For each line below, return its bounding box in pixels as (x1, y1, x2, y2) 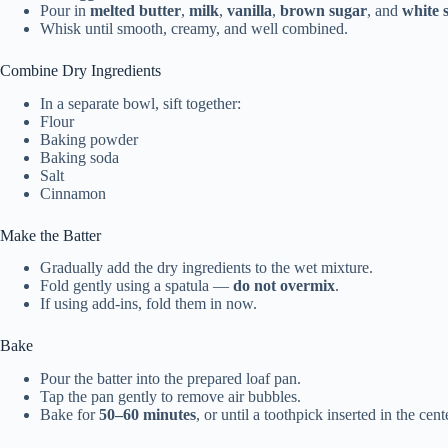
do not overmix (233, 277, 335, 295)
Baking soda (40, 148, 119, 166)
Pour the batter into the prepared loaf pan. (40, 370, 301, 388)
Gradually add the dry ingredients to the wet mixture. (40, 259, 373, 277)
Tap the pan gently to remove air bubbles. (40, 388, 301, 406)
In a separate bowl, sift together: (40, 94, 241, 112)
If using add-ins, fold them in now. (40, 295, 257, 313)
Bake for (40, 406, 99, 424)
